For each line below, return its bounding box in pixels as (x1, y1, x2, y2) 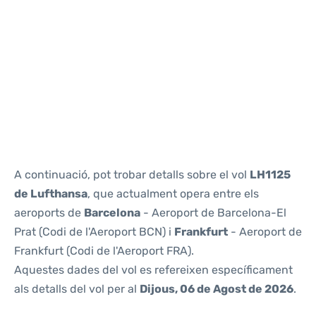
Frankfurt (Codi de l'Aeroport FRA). (14, 244, 194, 257)
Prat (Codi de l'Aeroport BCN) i (14, 225, 174, 238)
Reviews (14, 18, 52, 30)
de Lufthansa (14, 187, 87, 200)
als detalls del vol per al (14, 282, 140, 296)
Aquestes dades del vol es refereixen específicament (14, 263, 293, 276)
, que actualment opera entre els (87, 187, 259, 200)
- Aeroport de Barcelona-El (140, 206, 286, 219)
